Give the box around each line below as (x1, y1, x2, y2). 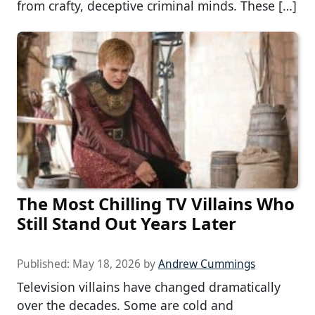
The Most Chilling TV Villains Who (17, 192, 295, 216)
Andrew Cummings (158, 257, 255, 272)
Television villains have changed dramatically (17, 278, 281, 296)
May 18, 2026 (72, 257, 141, 272)
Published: (17, 257, 72, 272)
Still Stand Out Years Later (17, 212, 236, 236)
